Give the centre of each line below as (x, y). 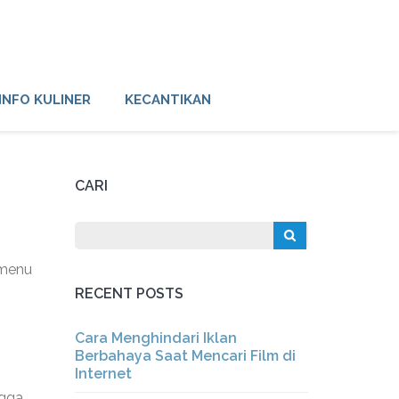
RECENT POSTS (129, 293)
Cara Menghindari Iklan (155, 338)
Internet (103, 374)
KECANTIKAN (168, 100)
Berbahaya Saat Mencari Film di (185, 356)
